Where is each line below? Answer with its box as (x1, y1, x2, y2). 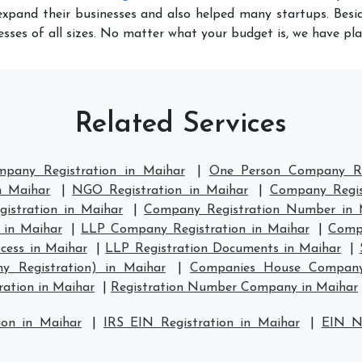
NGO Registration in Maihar (72, 184, 249, 197)
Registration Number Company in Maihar (111, 281, 358, 294)
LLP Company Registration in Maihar (81, 223, 309, 236)
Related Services (75, 111, 287, 139)
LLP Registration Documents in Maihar (105, 242, 342, 255)
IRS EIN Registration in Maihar (103, 317, 300, 330)
